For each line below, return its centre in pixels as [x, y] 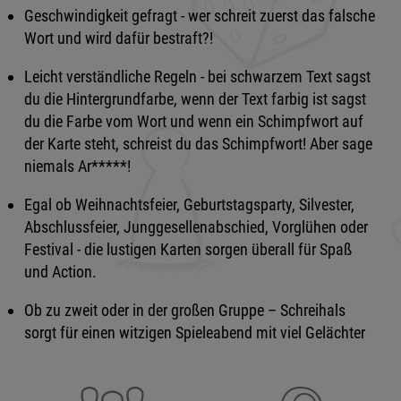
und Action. [62, 272]
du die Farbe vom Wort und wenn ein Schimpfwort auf [193, 121]
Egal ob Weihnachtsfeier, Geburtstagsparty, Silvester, [189, 205]
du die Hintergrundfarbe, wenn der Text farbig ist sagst [195, 99]
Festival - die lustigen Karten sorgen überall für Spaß [188, 249]
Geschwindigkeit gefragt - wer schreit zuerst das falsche [199, 16]
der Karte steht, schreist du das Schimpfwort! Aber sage [198, 144]
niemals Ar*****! [79, 166]
